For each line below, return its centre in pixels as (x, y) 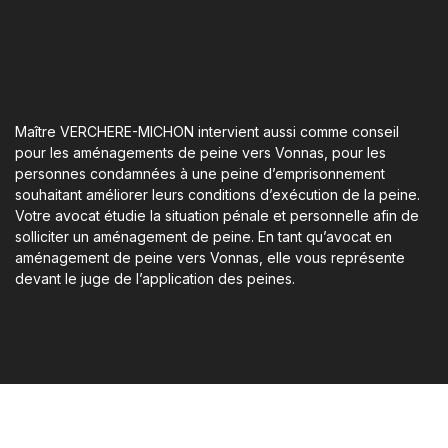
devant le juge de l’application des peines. (155, 279)
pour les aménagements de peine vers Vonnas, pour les (200, 153)
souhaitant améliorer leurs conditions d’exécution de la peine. (217, 195)
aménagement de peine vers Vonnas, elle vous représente (210, 258)
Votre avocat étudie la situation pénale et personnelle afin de (217, 216)
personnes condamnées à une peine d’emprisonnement (200, 174)
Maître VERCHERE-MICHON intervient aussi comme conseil (207, 132)
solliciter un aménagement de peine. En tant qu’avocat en (203, 237)
